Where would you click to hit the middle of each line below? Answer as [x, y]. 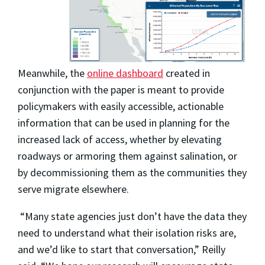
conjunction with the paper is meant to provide [121, 90]
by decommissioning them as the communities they [132, 173]
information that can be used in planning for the [124, 123]
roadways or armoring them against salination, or [127, 156]
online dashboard [125, 73]
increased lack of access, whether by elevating [120, 140]
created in [187, 73]
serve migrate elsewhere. [73, 189]
